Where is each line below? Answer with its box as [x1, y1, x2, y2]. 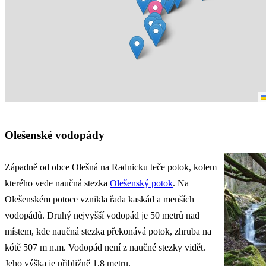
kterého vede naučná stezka [5, 178, 110, 189]
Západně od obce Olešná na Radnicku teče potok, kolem [5, 162, 217, 173]
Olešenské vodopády [5, 129, 104, 142]
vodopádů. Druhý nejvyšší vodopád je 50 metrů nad [5, 210, 199, 221]
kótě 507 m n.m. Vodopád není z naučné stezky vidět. [5, 242, 205, 253]
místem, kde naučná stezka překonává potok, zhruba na [5, 226, 211, 237]
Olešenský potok [110, 178, 173, 189]
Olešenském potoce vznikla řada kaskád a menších [5, 194, 194, 205]
